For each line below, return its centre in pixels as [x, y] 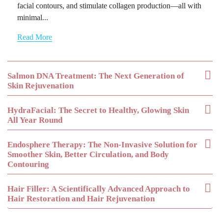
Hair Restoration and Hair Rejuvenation [81, 199]
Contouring [28, 165]
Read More [35, 37]
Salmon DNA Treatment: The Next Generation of [96, 76]
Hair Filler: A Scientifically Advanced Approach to [99, 189]
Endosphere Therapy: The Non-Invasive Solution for [102, 145]
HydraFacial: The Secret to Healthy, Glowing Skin [98, 110]
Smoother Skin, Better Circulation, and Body [88, 155]
